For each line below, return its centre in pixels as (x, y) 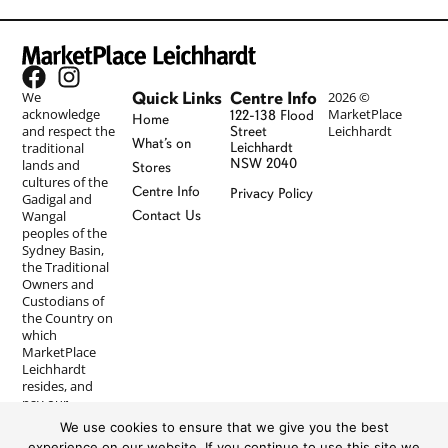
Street (249, 131)
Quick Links (177, 97)
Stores (152, 167)
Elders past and (68, 436)
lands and (51, 164)
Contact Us (167, 215)
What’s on (162, 143)
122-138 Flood (272, 115)
